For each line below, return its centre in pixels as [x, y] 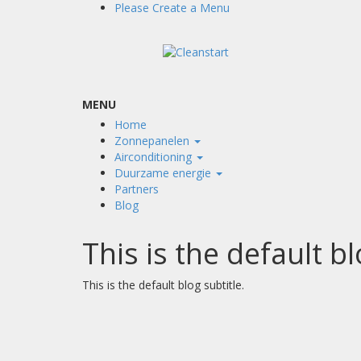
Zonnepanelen [154, 141]
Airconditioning [155, 157]
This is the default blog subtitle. [163, 285]
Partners [137, 189]
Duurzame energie [164, 173]
